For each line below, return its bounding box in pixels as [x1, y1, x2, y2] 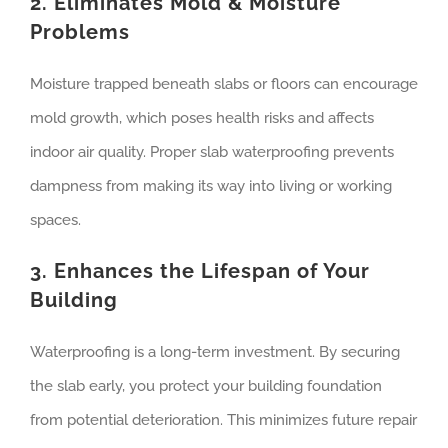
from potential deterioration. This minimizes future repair [30, 410, 417, 429]
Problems [30, 19, 130, 44]
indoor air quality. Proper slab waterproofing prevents [30, 142, 394, 161]
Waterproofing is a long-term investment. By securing [30, 342, 400, 361]
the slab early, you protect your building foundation [30, 376, 382, 395]
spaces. [30, 210, 81, 229]
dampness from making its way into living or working [30, 176, 392, 195]
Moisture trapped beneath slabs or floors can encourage [30, 74, 418, 93]
